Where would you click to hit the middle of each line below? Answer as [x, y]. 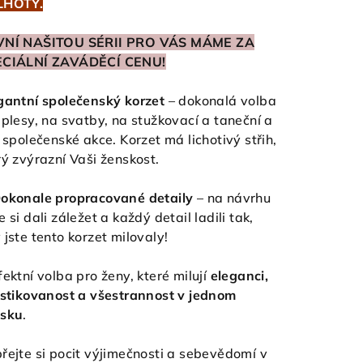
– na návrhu [232, 198]
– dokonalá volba [221, 100]
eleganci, [239, 275]
